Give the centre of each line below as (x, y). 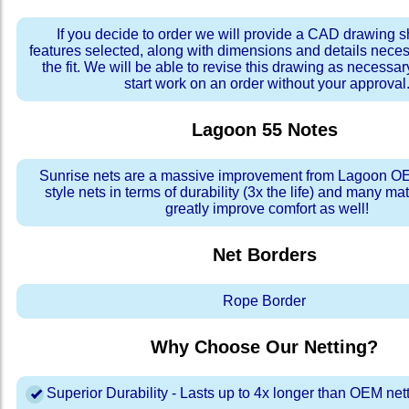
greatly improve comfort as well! (267, 209)
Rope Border (265, 301)
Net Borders (265, 255)
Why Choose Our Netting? (265, 347)
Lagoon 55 (237, 130)
